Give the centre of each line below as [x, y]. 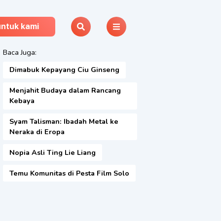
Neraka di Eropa [37, 131]
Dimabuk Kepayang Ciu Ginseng [64, 70]
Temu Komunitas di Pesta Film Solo [69, 173]
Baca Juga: [20, 52]
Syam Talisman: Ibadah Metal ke [64, 121]
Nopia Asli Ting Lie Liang [52, 152]
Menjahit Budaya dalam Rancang [65, 91]
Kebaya [22, 101]
